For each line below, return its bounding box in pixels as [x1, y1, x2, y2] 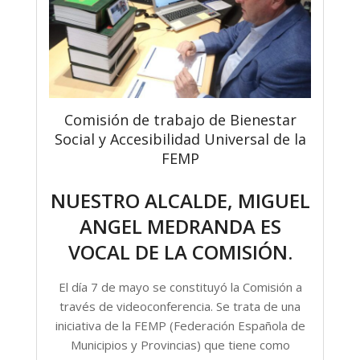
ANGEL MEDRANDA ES [79, 213, 281, 240]
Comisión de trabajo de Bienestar [63, 110, 297, 130]
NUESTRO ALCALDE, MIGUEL [50, 187, 310, 215]
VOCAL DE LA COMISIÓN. [67, 239, 292, 266]
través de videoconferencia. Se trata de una [59, 298, 301, 315]
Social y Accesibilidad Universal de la [54, 129, 306, 149]
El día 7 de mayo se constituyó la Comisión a [58, 279, 302, 296]
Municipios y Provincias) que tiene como [70, 337, 290, 354]
